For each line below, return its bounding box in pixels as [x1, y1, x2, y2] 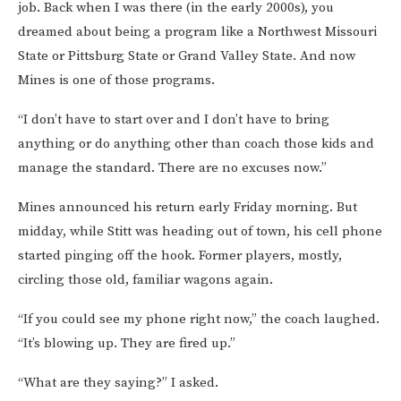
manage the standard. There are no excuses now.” [18, 159, 327, 177]
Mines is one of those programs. [18, 72, 215, 90]
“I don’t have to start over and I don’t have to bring [18, 111, 329, 129]
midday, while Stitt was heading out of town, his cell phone [18, 223, 382, 241]
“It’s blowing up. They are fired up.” [18, 335, 235, 353]
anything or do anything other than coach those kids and [18, 135, 374, 153]
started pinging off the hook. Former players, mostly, [18, 247, 342, 265]
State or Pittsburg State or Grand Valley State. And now [18, 47, 355, 65]
